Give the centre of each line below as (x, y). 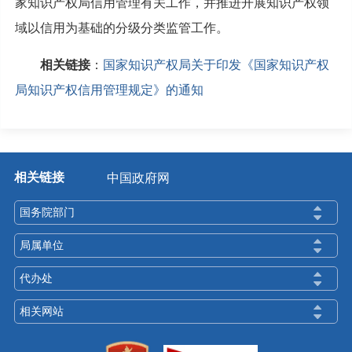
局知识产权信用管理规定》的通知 (109, 90)
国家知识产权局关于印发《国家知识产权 (216, 64)
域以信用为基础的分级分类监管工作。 (121, 27)
